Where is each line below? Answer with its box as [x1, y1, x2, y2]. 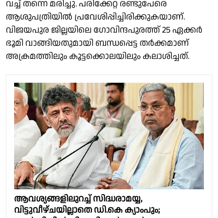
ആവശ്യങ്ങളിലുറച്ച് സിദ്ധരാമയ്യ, [14, 193, 142, 205]
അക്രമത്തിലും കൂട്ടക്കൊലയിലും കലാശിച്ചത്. [6, 50, 189, 62]
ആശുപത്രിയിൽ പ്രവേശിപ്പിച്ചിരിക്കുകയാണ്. [6, 10, 185, 23]
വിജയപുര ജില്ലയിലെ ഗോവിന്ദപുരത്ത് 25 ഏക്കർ [6, 23, 202, 36]
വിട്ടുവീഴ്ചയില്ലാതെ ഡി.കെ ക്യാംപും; [14, 204, 160, 217]
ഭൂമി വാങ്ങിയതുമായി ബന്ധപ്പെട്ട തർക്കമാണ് [6, 36, 189, 49]
